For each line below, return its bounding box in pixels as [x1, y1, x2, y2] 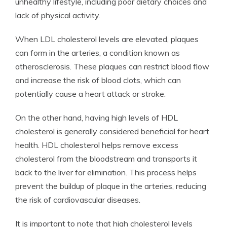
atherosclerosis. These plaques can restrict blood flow [15, 61, 209, 71]
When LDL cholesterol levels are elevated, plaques [15, 34, 199, 44]
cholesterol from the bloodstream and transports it [15, 154, 197, 164]
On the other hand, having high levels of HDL [15, 112, 178, 123]
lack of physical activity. [15, 10, 100, 20]
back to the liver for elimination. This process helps [15, 167, 197, 177]
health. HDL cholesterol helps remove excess [15, 140, 178, 150]
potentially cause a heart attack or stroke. [15, 89, 166, 99]
